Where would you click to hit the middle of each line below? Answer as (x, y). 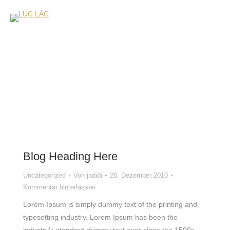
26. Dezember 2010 (139, 175)
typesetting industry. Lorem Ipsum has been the (100, 217)
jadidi (94, 175)
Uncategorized (44, 175)
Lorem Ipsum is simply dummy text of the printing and (110, 204)
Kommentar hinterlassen (59, 187)
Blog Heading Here (70, 156)
